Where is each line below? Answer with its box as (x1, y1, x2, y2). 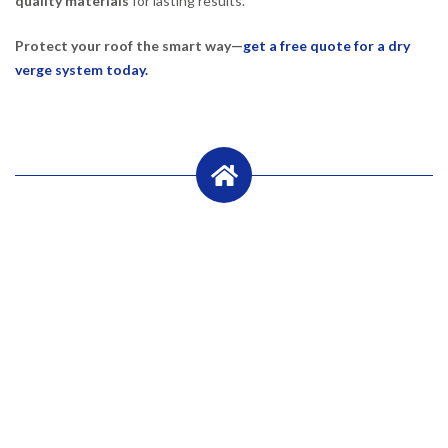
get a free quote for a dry (243, 37, 410, 55)
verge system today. (15, 61, 148, 79)
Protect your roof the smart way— (15, 37, 243, 55)
